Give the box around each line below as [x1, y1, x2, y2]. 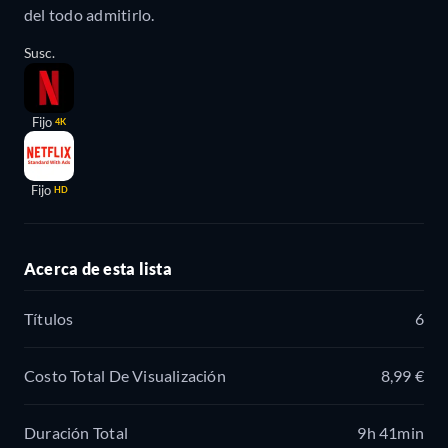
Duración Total [24, 423, 128, 443]
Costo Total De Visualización [24, 366, 226, 386]
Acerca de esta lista [24, 258, 172, 278]
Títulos [24, 309, 74, 329]
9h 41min [357, 423, 424, 443]
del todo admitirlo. [24, 4, 155, 24]
